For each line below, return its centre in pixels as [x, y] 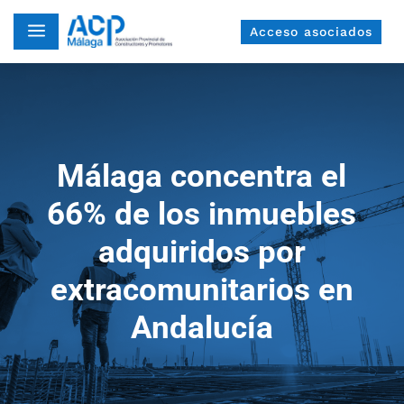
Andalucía [202, 328]
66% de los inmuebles [202, 214]
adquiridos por [202, 252]
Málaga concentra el [202, 176]
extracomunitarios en [202, 290]
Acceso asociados [311, 31]
